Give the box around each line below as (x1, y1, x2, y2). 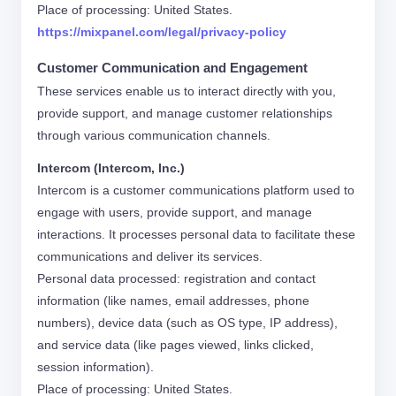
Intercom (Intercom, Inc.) (37, 161, 185, 175)
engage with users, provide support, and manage (37, 205, 312, 219)
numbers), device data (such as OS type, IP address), (37, 316, 338, 330)
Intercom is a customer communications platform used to (37, 183, 354, 197)
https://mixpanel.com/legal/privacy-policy (37, 25, 286, 39)
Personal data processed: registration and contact (37, 271, 316, 286)
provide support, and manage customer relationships (37, 106, 332, 120)
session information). (37, 360, 154, 374)
